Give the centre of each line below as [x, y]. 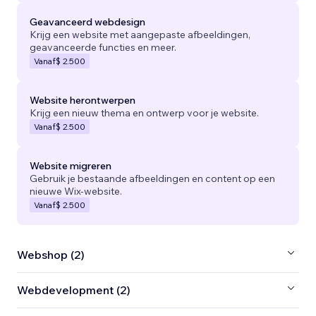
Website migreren [71, 165]
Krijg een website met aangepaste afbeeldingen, [140, 34]
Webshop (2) [51, 255]
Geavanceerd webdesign [87, 22]
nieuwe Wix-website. [76, 191]
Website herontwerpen [83, 100]
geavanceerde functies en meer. [103, 47]
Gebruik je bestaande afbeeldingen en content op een [152, 178]
